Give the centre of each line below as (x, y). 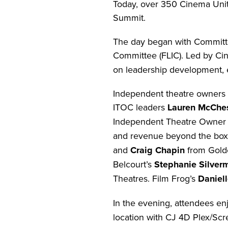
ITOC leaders (140, 107)
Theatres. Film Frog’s (155, 178)
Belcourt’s (134, 164)
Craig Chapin (158, 150)
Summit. (129, 17)
